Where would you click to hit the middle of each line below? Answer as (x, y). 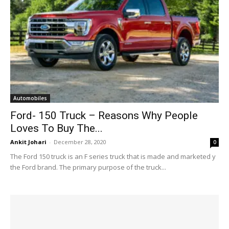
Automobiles (30, 98)
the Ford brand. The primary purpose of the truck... (88, 167)
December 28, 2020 (80, 142)
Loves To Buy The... (56, 129)
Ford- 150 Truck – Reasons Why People (104, 116)
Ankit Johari (28, 142)
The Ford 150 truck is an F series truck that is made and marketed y (113, 157)
